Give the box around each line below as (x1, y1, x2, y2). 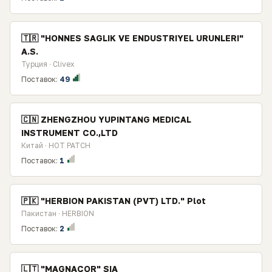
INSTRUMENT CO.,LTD (21, 127, 118, 138)
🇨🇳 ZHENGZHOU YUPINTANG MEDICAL (21, 114, 191, 124)
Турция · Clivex (21, 59, 75, 69)
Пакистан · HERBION (21, 209, 94, 218)
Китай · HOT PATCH (21, 141, 90, 150)
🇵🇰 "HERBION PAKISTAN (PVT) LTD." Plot (21, 195, 206, 206)
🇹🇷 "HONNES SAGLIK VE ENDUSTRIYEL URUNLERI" (21, 33, 243, 43)
